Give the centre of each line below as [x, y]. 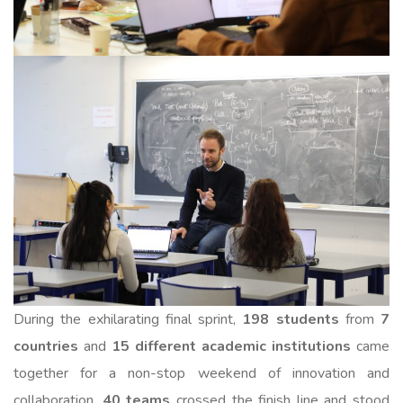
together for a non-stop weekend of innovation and [201, 374]
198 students [291, 320]
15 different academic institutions [231, 347]
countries [46, 347]
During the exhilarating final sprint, [128, 320]
